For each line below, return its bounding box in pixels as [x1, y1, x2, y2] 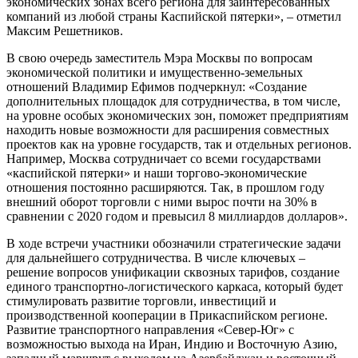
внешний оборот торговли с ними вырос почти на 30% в [6, 194, 317, 209]
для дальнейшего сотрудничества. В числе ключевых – [6, 250, 305, 265]
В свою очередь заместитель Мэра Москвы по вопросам [6, 50, 312, 65]
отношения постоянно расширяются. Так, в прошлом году [6, 180, 324, 194]
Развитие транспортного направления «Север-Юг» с [6, 322, 294, 336]
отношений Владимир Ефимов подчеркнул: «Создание [6, 79, 307, 93]
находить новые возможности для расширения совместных [6, 122, 329, 137]
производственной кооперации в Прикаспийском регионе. [6, 308, 328, 322]
